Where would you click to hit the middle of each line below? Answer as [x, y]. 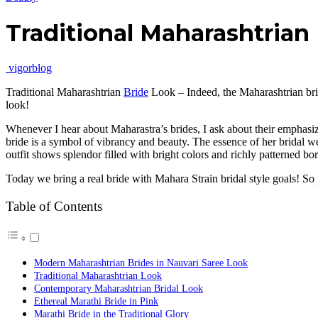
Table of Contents [54, 207]
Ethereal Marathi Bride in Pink [96, 301]
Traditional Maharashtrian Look [98, 276]
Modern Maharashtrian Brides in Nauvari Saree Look [141, 263]
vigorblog [30, 68]
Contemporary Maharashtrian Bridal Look [119, 289]
